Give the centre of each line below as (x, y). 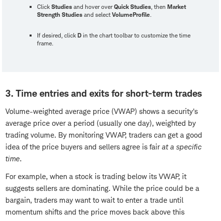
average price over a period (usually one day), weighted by (101, 123)
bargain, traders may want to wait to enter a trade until (94, 200)
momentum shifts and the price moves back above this (95, 212)
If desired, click (57, 36)
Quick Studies (132, 7)
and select (97, 15)
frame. (45, 43)
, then (159, 7)
